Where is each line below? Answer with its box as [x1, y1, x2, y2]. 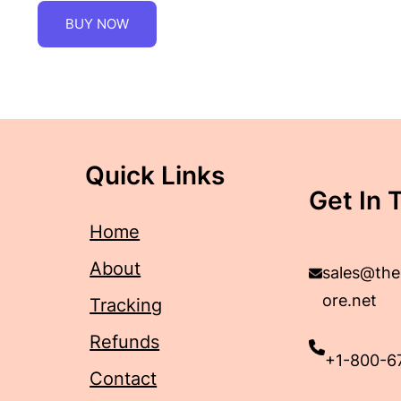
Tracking [90, 294, 163, 316]
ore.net [321, 290, 377, 310]
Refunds [90, 330, 160, 353]
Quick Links [85, 159, 226, 191]
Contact [90, 367, 158, 389]
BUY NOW [64, 14, 129, 32]
